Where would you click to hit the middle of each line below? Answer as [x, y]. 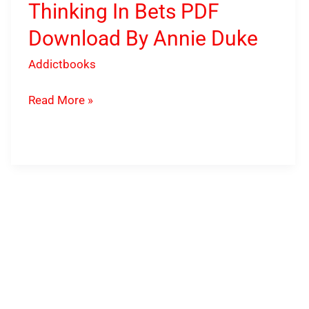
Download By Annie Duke [143, 38]
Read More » [61, 100]
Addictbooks [62, 64]
